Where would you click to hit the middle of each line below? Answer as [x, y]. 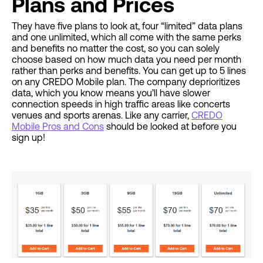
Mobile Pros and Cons [58, 127]
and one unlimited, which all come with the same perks [127, 37]
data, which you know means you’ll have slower [111, 93]
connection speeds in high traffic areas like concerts [121, 104]
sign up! [28, 138]
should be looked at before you [170, 127]
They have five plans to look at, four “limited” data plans [127, 26]
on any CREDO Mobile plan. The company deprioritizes [126, 82]
